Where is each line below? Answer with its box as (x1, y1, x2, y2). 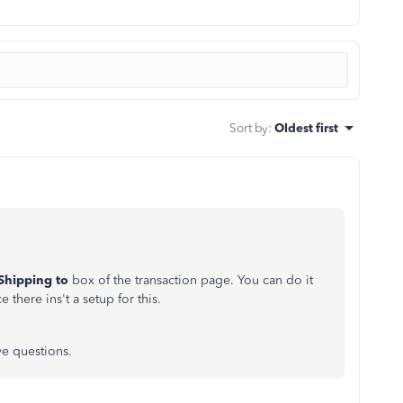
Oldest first (274, 121, 338, 135)
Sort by (229, 121, 268, 135)
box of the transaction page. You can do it (68, 273, 313, 288)
